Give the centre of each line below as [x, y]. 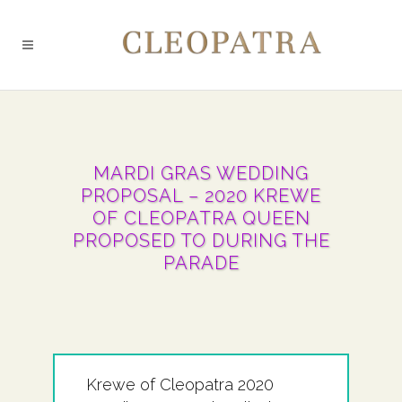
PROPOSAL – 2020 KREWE [201, 196]
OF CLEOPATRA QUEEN [201, 218]
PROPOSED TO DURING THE [201, 240]
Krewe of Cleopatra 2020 [180, 385]
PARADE [201, 263]
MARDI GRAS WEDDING [201, 173]
